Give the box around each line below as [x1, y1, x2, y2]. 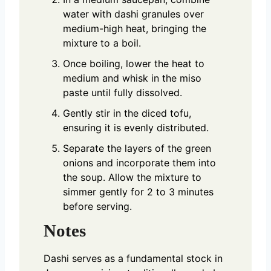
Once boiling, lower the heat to [63, 57, 204, 70]
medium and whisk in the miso [63, 71, 201, 84]
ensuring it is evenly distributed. [63, 121, 209, 134]
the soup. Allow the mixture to [63, 171, 201, 183]
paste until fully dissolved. [63, 86, 182, 99]
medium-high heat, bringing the [63, 22, 206, 34]
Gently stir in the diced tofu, [63, 106, 191, 119]
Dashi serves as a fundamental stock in [44, 252, 223, 264]
